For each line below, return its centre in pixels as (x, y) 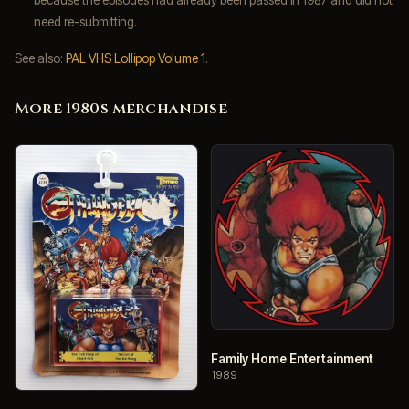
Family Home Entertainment (292, 358)
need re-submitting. (86, 21)
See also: (40, 58)
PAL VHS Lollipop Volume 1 (136, 58)
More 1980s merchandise (121, 108)
